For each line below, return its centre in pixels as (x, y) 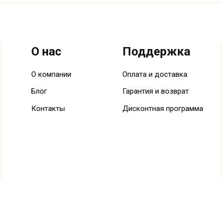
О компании (51, 74)
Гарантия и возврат (155, 91)
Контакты (48, 108)
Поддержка (156, 51)
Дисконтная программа (163, 108)
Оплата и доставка (155, 74)
